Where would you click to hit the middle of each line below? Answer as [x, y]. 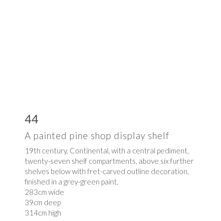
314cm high [43, 212]
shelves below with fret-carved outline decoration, [107, 171]
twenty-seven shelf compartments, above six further [109, 161]
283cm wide [44, 192]
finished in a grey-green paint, [72, 181]
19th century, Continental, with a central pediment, [107, 150]
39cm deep [43, 202]
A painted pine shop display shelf [97, 135]
